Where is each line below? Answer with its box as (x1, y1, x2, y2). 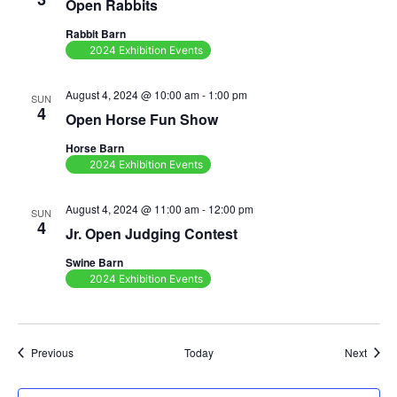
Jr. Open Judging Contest (65, 223, 237, 245)
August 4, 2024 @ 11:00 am (65, 201, 199, 217)
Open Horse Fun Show (65, 109, 218, 130)
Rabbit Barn (65, 26, 126, 43)
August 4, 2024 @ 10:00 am (65, 87, 199, 103)
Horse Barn (65, 140, 124, 157)
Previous (30, 345, 74, 361)
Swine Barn (65, 254, 123, 271)
